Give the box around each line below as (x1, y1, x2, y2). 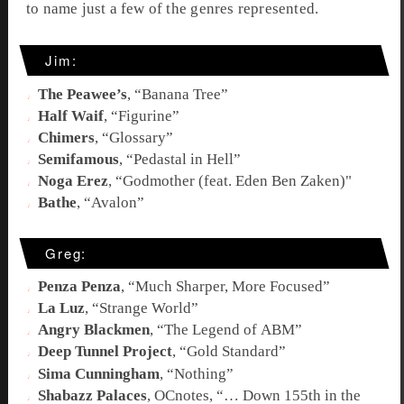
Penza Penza (38, 278, 122, 296)
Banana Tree (142, 85, 222, 103)
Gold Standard (187, 343, 280, 361)
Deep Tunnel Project (38, 343, 173, 361)
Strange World (99, 299, 192, 317)
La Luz (38, 299, 86, 317)
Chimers (38, 129, 96, 147)
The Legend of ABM (164, 321, 296, 339)
